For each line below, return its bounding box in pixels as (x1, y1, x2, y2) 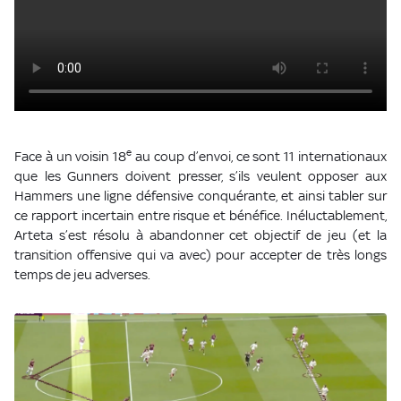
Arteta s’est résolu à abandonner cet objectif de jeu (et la (14, 227, 387, 243)
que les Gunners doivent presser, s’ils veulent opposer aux (14, 168, 387, 184)
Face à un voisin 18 (14, 149, 127, 165)
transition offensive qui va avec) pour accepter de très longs (14, 247, 387, 263)
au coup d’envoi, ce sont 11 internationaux (132, 149, 388, 165)
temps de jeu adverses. (14, 267, 150, 283)
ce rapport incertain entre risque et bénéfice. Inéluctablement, (14, 208, 387, 224)
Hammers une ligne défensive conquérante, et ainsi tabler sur (14, 188, 387, 204)
